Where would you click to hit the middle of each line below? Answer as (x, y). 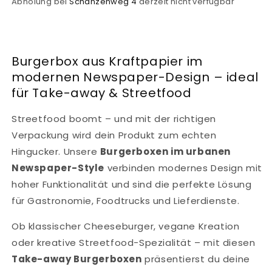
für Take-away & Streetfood (102, 93)
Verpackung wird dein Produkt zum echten (114, 135)
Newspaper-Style (58, 168)
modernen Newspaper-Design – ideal (135, 77)
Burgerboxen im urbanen (165, 152)
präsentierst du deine (196, 259)
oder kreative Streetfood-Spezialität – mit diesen (134, 243)
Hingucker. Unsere (56, 152)
